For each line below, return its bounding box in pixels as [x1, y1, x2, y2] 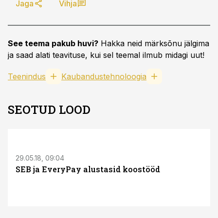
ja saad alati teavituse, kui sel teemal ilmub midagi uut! [8, 50, 204, 60]
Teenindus [8, 72, 46, 81]
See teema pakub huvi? [8, 38, 98, 48]
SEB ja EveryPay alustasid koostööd [16, 164, 160, 174]
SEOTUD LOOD [8, 102, 91, 117]
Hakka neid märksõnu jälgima [98, 38, 209, 48]
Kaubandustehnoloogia [61, 72, 146, 81]
